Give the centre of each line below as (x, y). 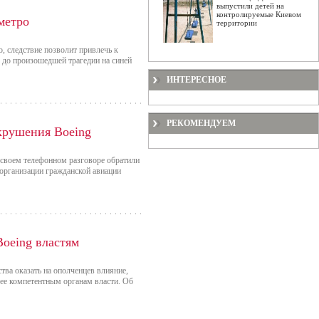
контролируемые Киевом (259, 14)
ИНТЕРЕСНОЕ (197, 80)
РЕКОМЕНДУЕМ (201, 123)
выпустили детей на (250, 6)
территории (237, 23)
